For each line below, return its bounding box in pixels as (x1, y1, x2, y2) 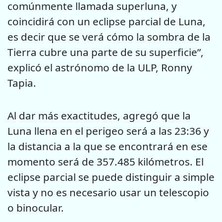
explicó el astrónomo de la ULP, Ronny (7, 60, 192, 74)
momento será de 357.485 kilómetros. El (7, 155, 204, 169)
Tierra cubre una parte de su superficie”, (7, 45, 204, 59)
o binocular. (7, 201, 64, 215)
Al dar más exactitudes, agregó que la (7, 109, 191, 123)
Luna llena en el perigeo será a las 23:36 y (7, 124, 209, 138)
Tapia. (7, 75, 36, 90)
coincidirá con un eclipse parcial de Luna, (7, 14, 206, 28)
